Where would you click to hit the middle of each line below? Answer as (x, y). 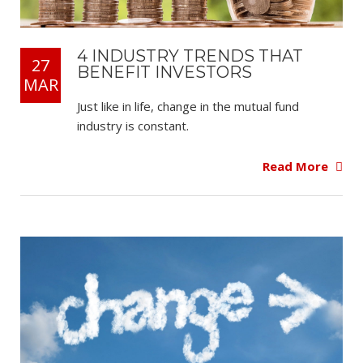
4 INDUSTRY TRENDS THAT (190, 56)
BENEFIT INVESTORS (164, 72)
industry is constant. (133, 125)
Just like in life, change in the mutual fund (188, 106)
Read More (297, 167)
